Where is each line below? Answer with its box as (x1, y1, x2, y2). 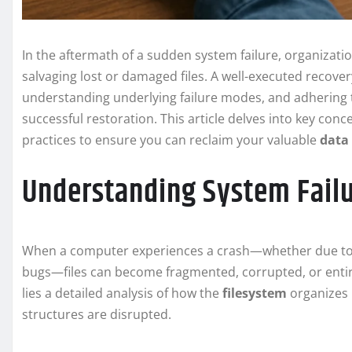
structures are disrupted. (22, 306, 171, 324)
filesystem (222, 284, 287, 302)
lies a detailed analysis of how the (22, 284, 222, 302)
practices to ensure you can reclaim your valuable (22, 131, 320, 149)
